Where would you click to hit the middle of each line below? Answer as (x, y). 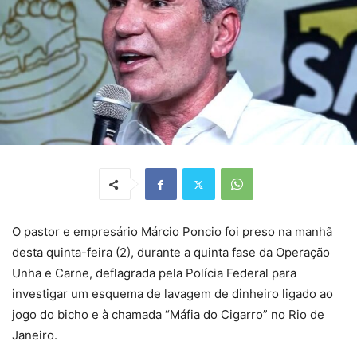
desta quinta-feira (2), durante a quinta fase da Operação (171, 253)
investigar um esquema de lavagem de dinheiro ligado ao (173, 294)
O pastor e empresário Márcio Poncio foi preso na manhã (172, 232)
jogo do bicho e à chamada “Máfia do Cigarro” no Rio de (168, 315)
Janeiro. (35, 335)
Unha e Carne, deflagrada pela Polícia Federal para (154, 273)
